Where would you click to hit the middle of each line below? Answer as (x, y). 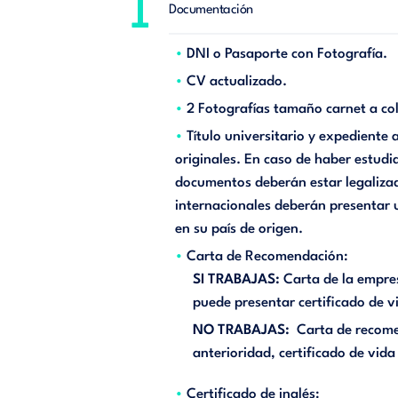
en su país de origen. (239, 229)
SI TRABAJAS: (237, 280)
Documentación (213, 10)
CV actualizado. (237, 82)
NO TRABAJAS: (242, 330)
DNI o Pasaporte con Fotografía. (287, 54)
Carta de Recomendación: (268, 257)
